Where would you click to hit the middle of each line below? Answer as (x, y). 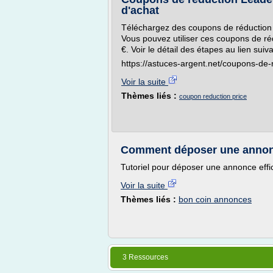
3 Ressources (145, 257)
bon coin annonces (215, 199)
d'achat (140, 10)
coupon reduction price (213, 96)
